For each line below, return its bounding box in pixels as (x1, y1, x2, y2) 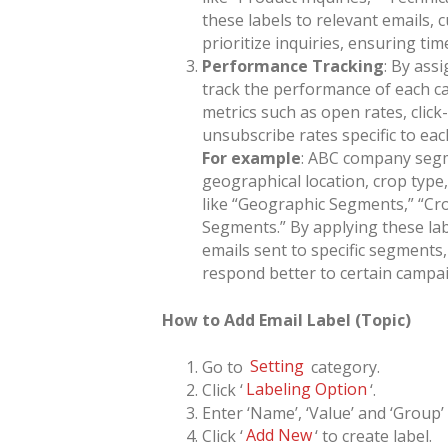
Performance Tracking (202, 54, 384, 77)
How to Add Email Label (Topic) (162, 308, 411, 331)
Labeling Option (246, 378, 368, 401)
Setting (250, 355, 305, 378)
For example (202, 146, 301, 169)
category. (307, 355, 381, 378)
